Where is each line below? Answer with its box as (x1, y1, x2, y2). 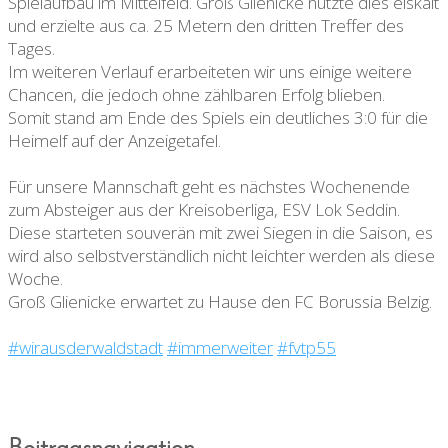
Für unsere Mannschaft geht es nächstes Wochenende (8, 175, 410, 199)
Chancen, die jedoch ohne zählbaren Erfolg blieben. (8, 83, 385, 107)
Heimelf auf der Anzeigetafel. (8, 129, 221, 153)
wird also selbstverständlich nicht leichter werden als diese (8, 244, 435, 268)
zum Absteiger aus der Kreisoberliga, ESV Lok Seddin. (8, 198, 400, 222)
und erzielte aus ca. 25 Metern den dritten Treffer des (8, 14, 404, 38)
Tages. (8, 37, 55, 61)
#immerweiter (167, 336, 273, 360)
